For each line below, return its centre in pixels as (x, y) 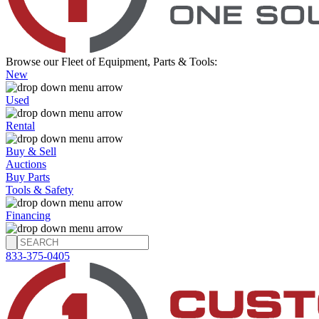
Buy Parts (28, 177)
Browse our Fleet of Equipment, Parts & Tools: (111, 62)
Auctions (26, 164)
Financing (28, 215)
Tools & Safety (40, 190)
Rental (20, 126)
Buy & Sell (31, 151)
